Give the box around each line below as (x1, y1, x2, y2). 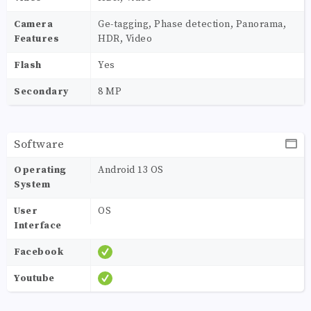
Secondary (14, 85, 69, 98)
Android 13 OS (98, 163, 164, 176)
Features (14, 32, 59, 45)
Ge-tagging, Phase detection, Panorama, (98, 17, 286, 31)
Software (14, 136, 64, 152)
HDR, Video (98, 32, 152, 45)
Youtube (14, 271, 55, 285)
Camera (14, 17, 53, 31)
